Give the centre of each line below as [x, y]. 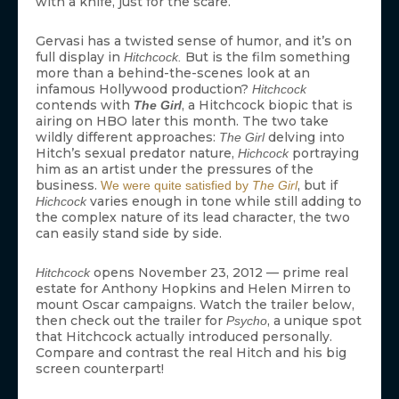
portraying [324, 154]
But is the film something [268, 57]
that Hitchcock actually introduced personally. [184, 337]
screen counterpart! [100, 369]
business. [68, 186]
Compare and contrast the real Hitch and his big [191, 353]
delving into [305, 138]
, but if [318, 186]
